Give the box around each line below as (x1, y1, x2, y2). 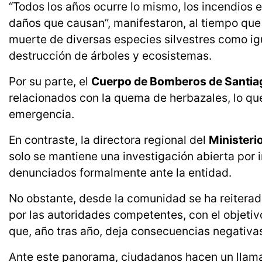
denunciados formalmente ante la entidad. (9, 166, 232, 180)
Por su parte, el (9, 74, 91, 89)
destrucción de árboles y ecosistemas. (9, 49, 212, 63)
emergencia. (9, 107, 74, 122)
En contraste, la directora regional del (9, 133, 209, 147)
